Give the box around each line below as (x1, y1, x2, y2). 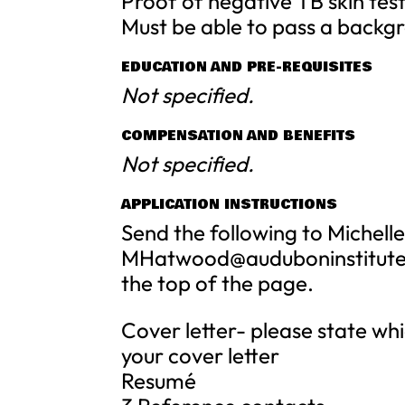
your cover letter (121, 342, 280, 369)
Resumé (121, 367, 197, 394)
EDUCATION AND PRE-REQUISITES (121, 57, 373, 77)
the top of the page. (121, 269, 315, 297)
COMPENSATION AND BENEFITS (121, 126, 356, 146)
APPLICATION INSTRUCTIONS (121, 194, 338, 214)
